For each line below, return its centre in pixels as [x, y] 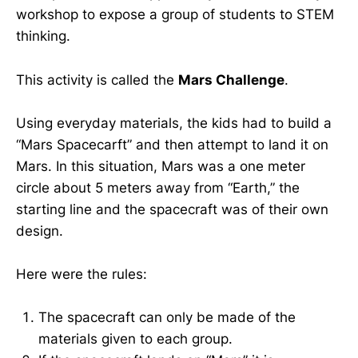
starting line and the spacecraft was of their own [172, 209]
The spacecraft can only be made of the [167, 318]
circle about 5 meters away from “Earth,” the [158, 187]
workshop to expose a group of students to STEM [175, 15]
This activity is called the [97, 80]
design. [40, 231]
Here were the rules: [82, 274]
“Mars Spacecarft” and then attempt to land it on [172, 144]
